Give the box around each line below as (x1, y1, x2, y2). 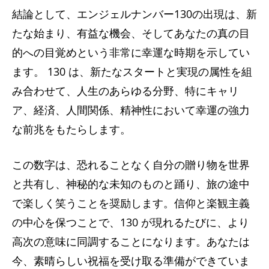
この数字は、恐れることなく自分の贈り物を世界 (12, 157, 250, 172)
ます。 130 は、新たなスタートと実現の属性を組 (12, 64, 252, 79)
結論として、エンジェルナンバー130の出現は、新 (12, 6, 257, 21)
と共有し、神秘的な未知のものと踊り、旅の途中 (12, 176, 250, 191)
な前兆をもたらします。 (12, 121, 131, 136)
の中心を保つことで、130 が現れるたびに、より (12, 214, 249, 229)
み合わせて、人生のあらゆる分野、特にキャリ (12, 83, 239, 98)
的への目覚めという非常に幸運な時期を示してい (12, 44, 250, 59)
